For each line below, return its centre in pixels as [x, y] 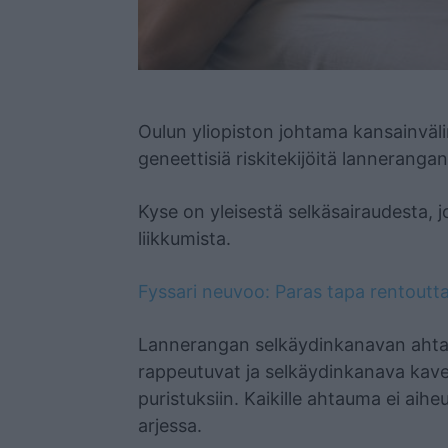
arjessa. [170, 426]
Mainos [152, 96]
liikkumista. [184, 239]
